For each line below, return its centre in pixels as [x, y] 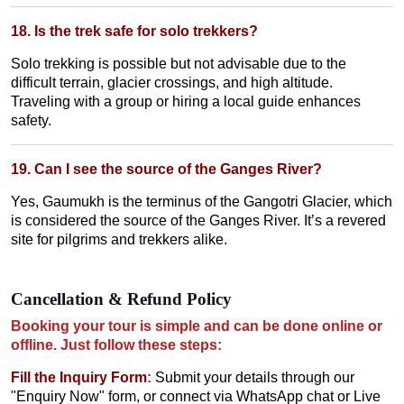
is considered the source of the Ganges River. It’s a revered [198, 220]
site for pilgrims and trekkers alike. [119, 239]
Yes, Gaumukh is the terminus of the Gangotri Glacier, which [202, 201]
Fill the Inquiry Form [79, 377]
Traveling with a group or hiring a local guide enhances [186, 101]
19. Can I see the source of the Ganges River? [166, 169]
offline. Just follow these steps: [116, 344]
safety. [31, 120]
